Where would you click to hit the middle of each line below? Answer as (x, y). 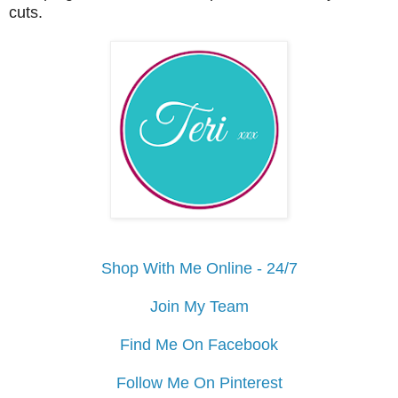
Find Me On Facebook (199, 345)
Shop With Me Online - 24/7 (199, 269)
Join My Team (199, 307)
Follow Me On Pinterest (199, 383)
